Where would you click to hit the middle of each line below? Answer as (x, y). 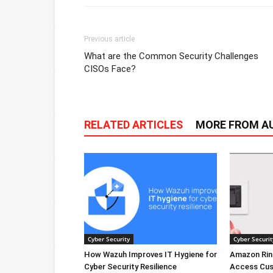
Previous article (109, 39)
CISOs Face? (110, 69)
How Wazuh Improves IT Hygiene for (151, 254)
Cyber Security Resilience (130, 266)
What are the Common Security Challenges (171, 56)
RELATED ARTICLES (133, 124)
